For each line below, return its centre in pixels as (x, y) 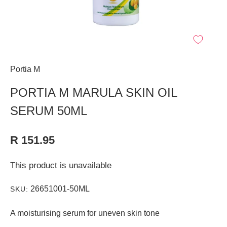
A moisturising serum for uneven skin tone (85, 213)
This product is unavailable (61, 165)
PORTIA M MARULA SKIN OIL (93, 92)
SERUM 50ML (49, 111)
